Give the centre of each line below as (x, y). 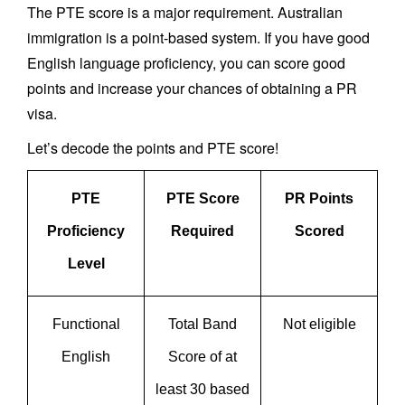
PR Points (319, 198)
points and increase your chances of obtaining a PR (192, 88)
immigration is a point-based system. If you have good (198, 38)
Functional (86, 324)
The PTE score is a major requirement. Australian (185, 12)
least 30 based (202, 389)
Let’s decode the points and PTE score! (155, 148)
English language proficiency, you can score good (186, 63)
